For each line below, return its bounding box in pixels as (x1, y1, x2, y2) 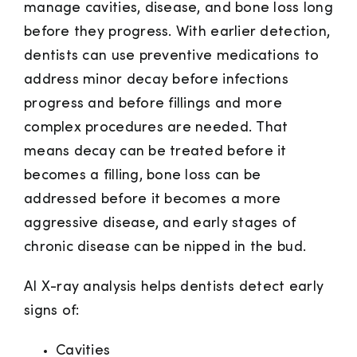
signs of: (24, 304, 80, 319)
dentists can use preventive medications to (24, 49, 320, 64)
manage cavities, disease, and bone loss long (24, 2, 333, 16)
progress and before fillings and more (24, 97, 282, 112)
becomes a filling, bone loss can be (24, 169, 261, 183)
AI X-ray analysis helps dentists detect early (24, 280, 324, 295)
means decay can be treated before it (24, 145, 287, 159)
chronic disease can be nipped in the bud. (24, 241, 307, 255)
